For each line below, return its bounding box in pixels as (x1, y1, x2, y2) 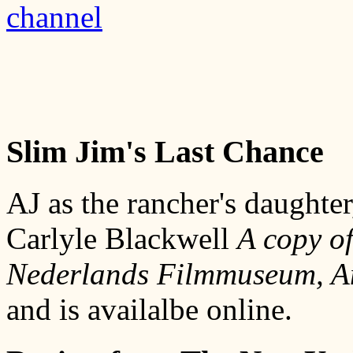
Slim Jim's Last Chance (6, 134, 324, 170)
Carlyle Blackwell (6, 221, 237, 255)
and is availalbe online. (6, 292, 292, 326)
